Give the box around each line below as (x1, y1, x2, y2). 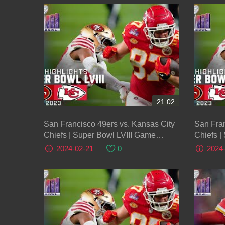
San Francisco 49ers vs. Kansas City (44, 119, 175, 128)
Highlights (44, 141, 80, 150)
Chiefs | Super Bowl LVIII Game (44, 130, 156, 139)
